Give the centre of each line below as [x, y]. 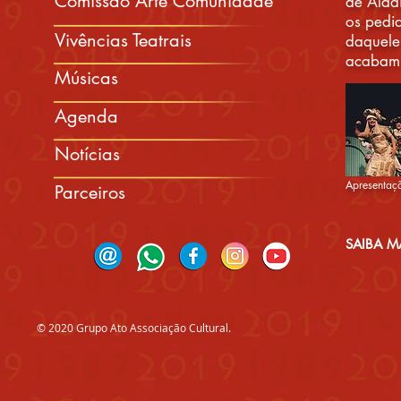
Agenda [86, 116]
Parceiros [90, 192]
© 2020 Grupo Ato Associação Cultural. [134, 328]
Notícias [87, 154]
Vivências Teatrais [123, 40]
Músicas [86, 78]
